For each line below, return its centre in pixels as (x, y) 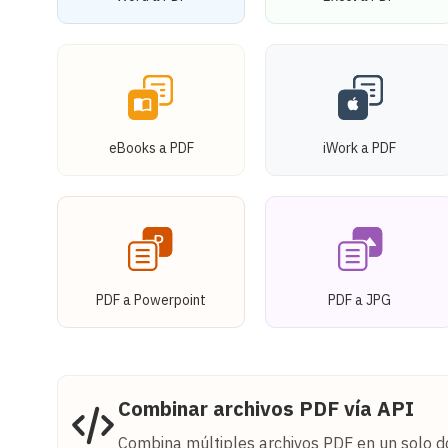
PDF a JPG (359, 299)
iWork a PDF (359, 147)
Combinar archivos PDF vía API (266, 408)
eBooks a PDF (151, 147)
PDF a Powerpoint (151, 299)
